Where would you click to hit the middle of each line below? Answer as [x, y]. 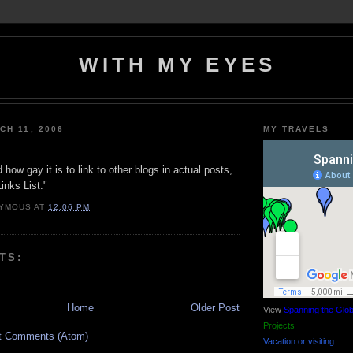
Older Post [215, 308]
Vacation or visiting [299, 342]
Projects [279, 326]
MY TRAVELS [297, 128]
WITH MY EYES [177, 65]
